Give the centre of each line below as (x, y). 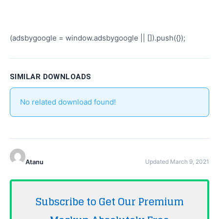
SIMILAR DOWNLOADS (51, 77)
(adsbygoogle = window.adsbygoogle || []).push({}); (98, 38)
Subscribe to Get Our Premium (109, 202)
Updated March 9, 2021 (177, 161)
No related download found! (68, 102)
